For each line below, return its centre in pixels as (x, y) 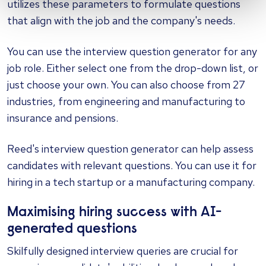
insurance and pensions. (63, 118)
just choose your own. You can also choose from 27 (126, 84)
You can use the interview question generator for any (132, 51)
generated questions (72, 229)
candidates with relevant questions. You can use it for (132, 165)
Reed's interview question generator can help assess (130, 148)
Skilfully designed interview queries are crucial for (123, 251)
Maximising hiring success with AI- (114, 213)
